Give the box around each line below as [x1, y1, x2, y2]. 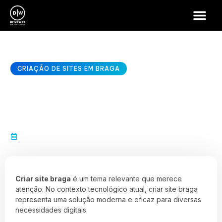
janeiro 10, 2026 [20, 132, 65, 140]
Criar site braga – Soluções [10, 92, 190, 109]
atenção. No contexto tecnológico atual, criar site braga [15, 185, 198, 193]
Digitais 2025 [10, 108, 100, 125]
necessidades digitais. [15, 206, 88, 214]
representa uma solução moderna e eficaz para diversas [15, 195, 201, 204]
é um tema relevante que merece [71, 174, 182, 183]
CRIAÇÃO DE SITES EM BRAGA [17, 65, 120, 72]
